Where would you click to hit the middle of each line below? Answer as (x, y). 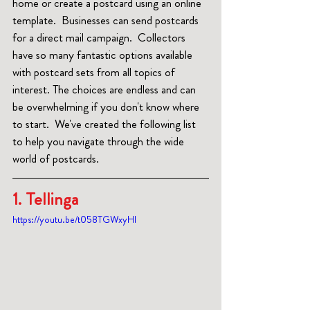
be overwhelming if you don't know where (107, 107)
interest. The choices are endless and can (106, 90)
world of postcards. (56, 159)
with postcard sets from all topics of (95, 72)
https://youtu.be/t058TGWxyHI (74, 220)
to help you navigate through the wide (100, 142)
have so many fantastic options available (104, 55)
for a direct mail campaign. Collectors (100, 38)
